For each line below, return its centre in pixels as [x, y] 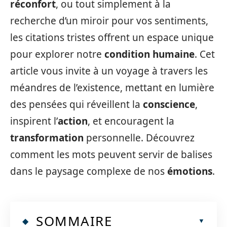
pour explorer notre [57, 54]
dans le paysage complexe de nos [89, 171]
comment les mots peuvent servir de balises [111, 155]
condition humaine [149, 54]
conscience [169, 104]
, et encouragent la [131, 121]
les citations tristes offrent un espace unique [112, 37]
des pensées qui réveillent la [77, 104]
